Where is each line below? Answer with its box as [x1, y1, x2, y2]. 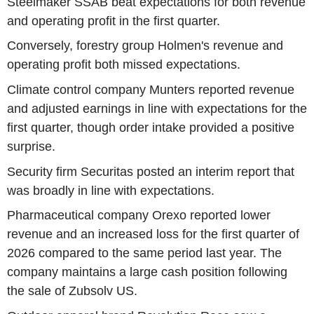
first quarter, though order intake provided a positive [7, 121, 294, 135]
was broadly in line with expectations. [7, 183, 214, 198]
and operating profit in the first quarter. [7, 13, 220, 28]
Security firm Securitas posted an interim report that [7, 164, 294, 179]
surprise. [7, 139, 55, 153]
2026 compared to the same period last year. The [7, 246, 282, 261]
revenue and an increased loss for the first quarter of [7, 227, 299, 242]
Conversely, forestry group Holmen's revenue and [7, 39, 283, 53]
